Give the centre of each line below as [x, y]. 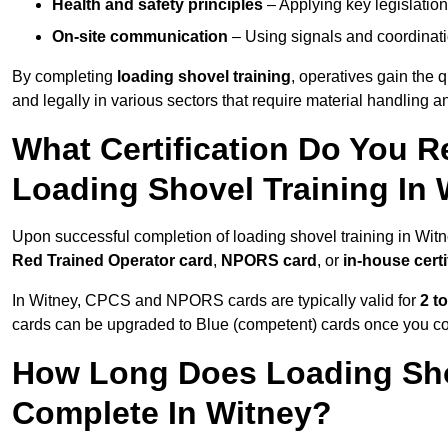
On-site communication [140, 37]
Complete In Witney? [172, 413]
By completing [64, 77]
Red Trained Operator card [112, 261]
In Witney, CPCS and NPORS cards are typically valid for [216, 301]
